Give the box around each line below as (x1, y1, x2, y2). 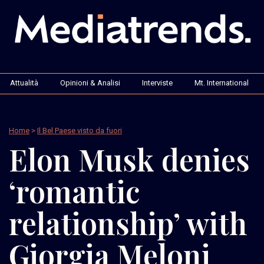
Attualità (10, 78, 38, 87)
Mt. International (194, 78, 249, 87)
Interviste (142, 78, 173, 87)
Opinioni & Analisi (60, 78, 120, 87)
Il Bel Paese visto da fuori (37, 126, 122, 135)
